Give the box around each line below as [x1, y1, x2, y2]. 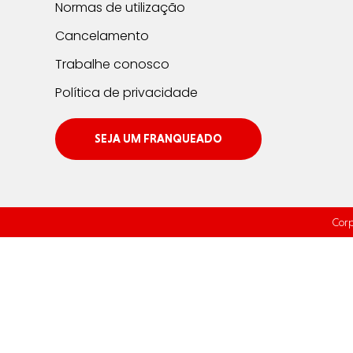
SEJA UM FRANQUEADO [95, 132, 223, 147]
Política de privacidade [55, 84, 199, 102]
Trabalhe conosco [55, 55, 170, 74]
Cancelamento [55, 27, 150, 46]
